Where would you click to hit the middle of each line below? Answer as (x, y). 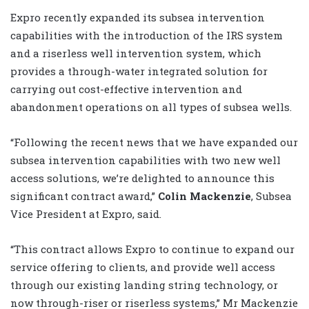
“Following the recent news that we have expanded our (154, 142)
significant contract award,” (84, 196)
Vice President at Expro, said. (86, 213)
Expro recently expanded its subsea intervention (138, 17)
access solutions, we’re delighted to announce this (142, 178)
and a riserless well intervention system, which (136, 53)
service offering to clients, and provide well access (143, 267)
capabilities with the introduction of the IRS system (147, 35)
